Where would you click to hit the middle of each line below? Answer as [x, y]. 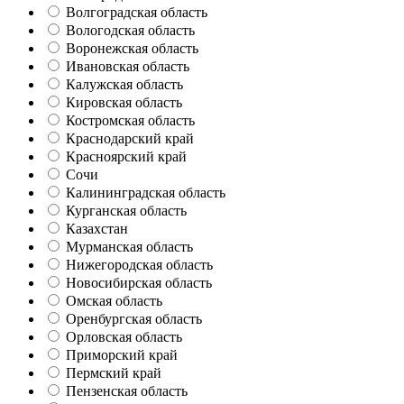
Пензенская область [127, 391]
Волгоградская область [137, 13]
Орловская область [124, 337]
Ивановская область [128, 67]
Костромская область [130, 121]
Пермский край [114, 373]
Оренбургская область [134, 319]
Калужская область [124, 85]
